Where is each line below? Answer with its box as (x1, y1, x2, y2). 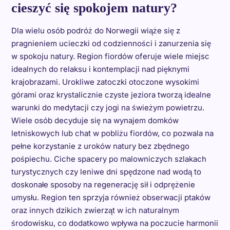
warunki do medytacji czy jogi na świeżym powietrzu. (11, 102, 204, 112)
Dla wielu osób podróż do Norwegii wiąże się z (11, 25, 180, 35)
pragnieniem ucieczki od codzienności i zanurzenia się (11, 38, 211, 48)
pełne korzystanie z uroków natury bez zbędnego (11, 141, 189, 151)
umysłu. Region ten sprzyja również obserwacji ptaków (11, 192, 210, 202)
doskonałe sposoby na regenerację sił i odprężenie (11, 179, 195, 189)
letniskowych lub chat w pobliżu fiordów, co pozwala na (11, 128, 214, 138)
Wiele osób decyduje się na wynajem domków (11, 115, 179, 125)
